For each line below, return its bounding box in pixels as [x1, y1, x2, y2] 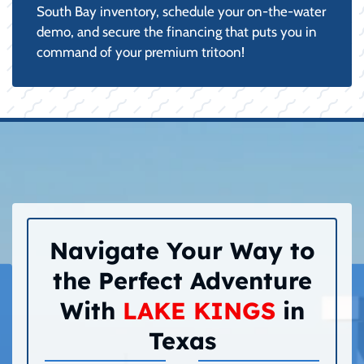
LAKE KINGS [122, 295, 275, 325]
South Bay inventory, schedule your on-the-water [37, 2, 326, 19]
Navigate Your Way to [49, 235, 315, 265]
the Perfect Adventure [52, 265, 312, 295]
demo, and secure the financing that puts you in [37, 23, 317, 40]
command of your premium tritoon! [37, 43, 245, 60]
